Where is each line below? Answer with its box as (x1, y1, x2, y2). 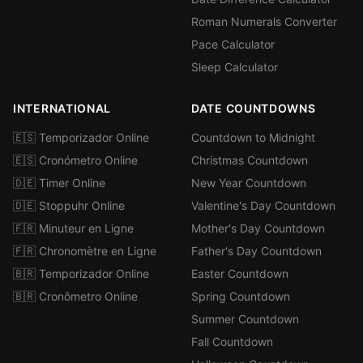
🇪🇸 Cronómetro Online (13, 153, 138, 167)
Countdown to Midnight (191, 130, 315, 144)
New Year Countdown (191, 176, 306, 190)
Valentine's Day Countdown (191, 199, 335, 212)
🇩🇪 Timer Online (13, 176, 105, 190)
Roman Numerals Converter (191, 15, 337, 28)
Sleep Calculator (191, 60, 278, 74)
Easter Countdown (191, 267, 288, 280)
